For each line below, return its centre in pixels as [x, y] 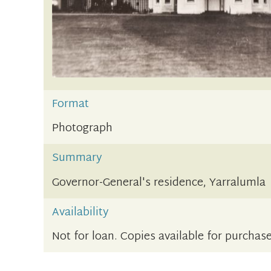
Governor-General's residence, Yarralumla [159, 183]
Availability [81, 212]
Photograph [83, 129]
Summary [77, 158]
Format [71, 105]
